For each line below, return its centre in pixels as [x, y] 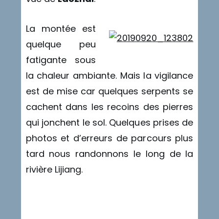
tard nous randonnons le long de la [109, 153]
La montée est [61, 28]
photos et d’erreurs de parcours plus [109, 138]
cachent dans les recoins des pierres [109, 107]
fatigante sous [61, 60]
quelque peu [61, 44]
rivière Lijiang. [54, 169]
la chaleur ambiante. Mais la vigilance [109, 75]
